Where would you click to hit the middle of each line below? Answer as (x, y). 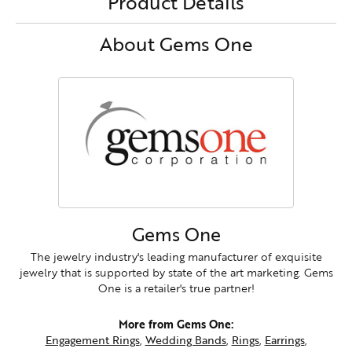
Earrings (284, 339)
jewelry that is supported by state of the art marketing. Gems (176, 272)
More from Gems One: (176, 324)
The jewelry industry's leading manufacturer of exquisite (176, 256)
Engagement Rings (92, 339)
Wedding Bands (185, 339)
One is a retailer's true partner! (176, 288)
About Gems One (176, 43)
